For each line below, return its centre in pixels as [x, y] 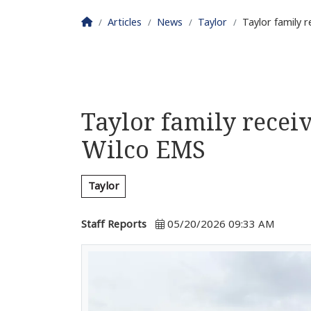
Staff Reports [114, 225]
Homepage [118, 22]
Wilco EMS [143, 150]
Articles [125, 22]
